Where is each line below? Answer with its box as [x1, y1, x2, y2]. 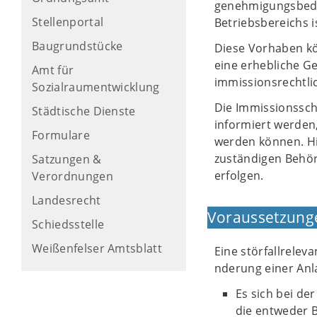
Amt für [32, 62, 74, 78]
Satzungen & [32, 151, 102, 167]
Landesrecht [32, 192, 101, 208]
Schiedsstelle [32, 217, 105, 232]
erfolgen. [214, 168, 264, 183]
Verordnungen [32, 168, 113, 184]
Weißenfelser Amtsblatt [32, 241, 163, 256]
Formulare [32, 127, 90, 143]
